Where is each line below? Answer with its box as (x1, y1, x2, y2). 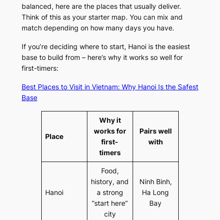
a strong (96, 188, 123, 197)
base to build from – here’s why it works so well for (21, 53, 183, 62)
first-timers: (21, 64, 58, 73)
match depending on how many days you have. (21, 24, 174, 32)
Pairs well (139, 127, 172, 136)
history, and (91, 177, 129, 186)
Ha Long (142, 188, 169, 197)
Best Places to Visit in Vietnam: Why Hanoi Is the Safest (21, 82, 198, 91)
